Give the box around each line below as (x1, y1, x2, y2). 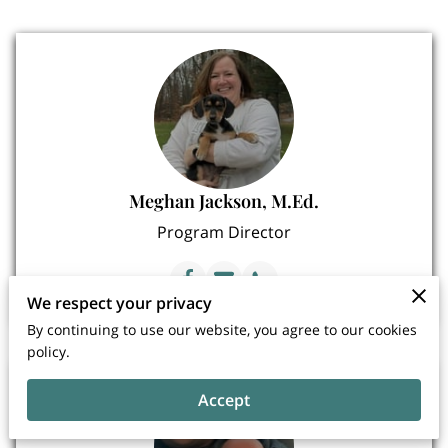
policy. (27, 341, 71, 361)
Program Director (157, 221, 291, 244)
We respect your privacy (27, 291, 213, 314)
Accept (198, 388, 250, 411)
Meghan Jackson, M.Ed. (129, 189, 319, 214)
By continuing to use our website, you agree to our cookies (27, 319, 418, 339)
